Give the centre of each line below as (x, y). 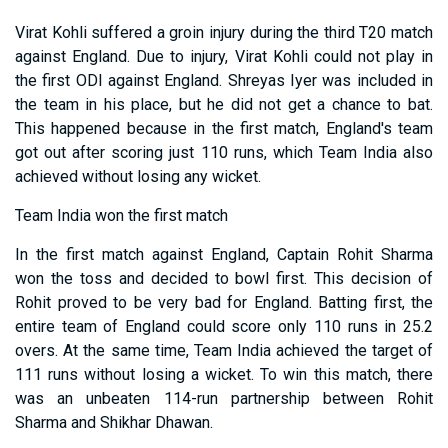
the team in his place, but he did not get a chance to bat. (224, 105)
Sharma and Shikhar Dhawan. (114, 423)
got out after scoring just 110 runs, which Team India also (224, 153)
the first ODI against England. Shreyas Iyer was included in (224, 81)
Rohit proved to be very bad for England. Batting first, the (224, 303)
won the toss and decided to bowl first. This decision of (224, 279)
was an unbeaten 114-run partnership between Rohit (224, 399)
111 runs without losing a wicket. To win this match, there (224, 375)
